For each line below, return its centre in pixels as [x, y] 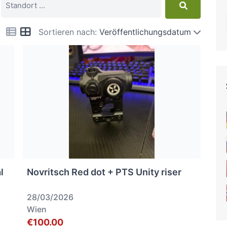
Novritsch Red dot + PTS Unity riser [104, 172]
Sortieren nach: [67, 32]
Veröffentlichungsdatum [145, 32]
